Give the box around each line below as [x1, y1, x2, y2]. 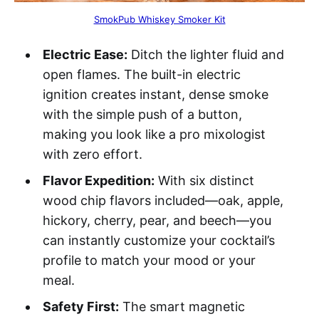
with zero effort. [42, 147, 142, 162]
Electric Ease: [42, 47, 127, 63]
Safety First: [42, 299, 119, 315]
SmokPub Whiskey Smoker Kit [93, 14, 226, 26]
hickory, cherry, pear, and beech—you [42, 213, 271, 229]
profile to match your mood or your [42, 253, 256, 268]
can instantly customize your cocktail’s [42, 233, 275, 249]
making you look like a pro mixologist [42, 127, 266, 142]
